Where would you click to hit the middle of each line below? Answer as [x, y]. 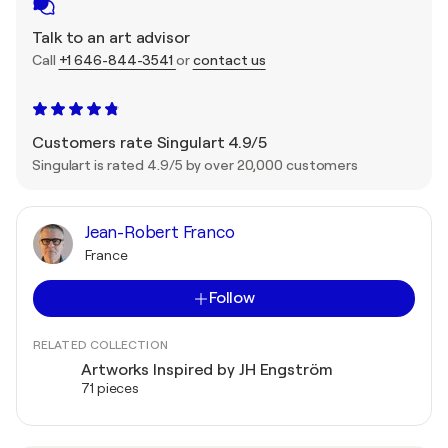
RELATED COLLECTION [100, 345]
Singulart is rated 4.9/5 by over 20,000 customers [195, 165]
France [106, 255]
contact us [229, 60]
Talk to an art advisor [111, 38]
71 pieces [110, 388]
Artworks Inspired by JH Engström [207, 370]
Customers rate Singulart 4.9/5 [149, 143]
